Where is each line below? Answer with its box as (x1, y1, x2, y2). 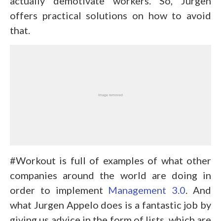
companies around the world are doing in (10, 169, 211, 181)
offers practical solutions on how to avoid (10, 9, 211, 21)
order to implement (10, 184, 109, 196)
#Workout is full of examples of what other (10, 154, 211, 166)
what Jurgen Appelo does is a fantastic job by (10, 198, 211, 211)
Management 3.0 (108, 184, 186, 196)
